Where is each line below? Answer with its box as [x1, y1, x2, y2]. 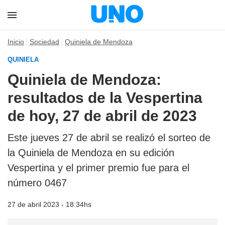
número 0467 [8, 177, 67, 188]
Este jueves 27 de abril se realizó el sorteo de [8, 132, 210, 143]
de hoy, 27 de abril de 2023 [8, 107, 197, 124]
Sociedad [30, 38, 59, 46]
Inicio [8, 38, 24, 46]
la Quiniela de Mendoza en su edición [8, 147, 174, 158]
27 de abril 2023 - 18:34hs [8, 200, 91, 208]
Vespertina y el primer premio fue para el [8, 162, 189, 173]
